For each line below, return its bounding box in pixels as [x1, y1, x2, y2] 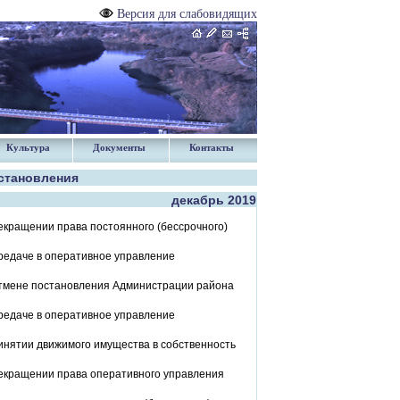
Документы [93, 142, 146, 153]
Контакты [189, 142, 234, 153]
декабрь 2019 [171, 193, 256, 207]
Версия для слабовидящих [117, 7, 257, 21]
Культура [6, 142, 50, 153]
